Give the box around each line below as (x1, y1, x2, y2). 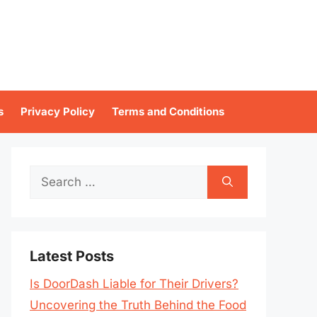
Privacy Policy (21, 105, 95, 118)
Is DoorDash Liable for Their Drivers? (30, 277, 238, 291)
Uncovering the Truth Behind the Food (30, 298, 246, 312)
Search (29, 168, 69, 183)
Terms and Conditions (112, 105, 224, 118)
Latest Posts (30, 248, 114, 265)
